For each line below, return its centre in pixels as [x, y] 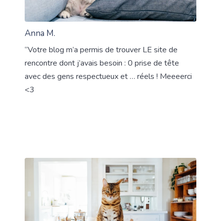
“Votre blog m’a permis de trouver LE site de [101, 50]
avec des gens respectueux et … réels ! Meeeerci [108, 77]
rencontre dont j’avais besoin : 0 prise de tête [102, 63]
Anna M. [40, 34]
